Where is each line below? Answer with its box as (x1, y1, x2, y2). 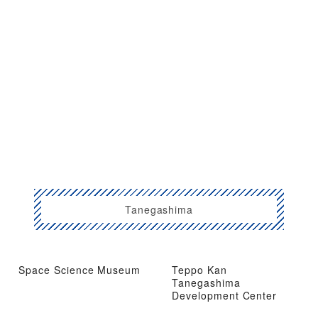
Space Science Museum (18, 262, 141, 277)
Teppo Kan (172, 262, 227, 277)
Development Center (172, 287, 278, 302)
